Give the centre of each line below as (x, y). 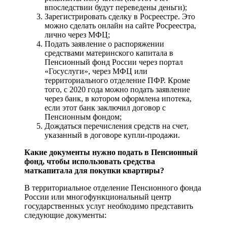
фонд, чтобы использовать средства (90, 162)
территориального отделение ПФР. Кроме (117, 81)
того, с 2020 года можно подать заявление (117, 90)
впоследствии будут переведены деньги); (116, 8)
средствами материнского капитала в (109, 53)
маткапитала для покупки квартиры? (94, 171)
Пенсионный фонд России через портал (114, 62)
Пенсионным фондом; (83, 117)
